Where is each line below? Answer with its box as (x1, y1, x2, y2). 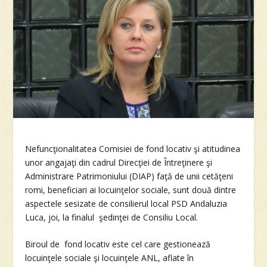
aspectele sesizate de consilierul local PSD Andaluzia (25, 197, 228, 209)
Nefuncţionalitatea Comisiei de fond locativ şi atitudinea (25, 142, 241, 154)
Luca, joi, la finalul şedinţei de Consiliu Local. (25, 211, 198, 223)
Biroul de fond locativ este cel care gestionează (25, 238, 211, 250)
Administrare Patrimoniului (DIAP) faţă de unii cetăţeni (25, 170, 234, 182)
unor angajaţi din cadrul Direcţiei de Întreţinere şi (25, 156, 213, 168)
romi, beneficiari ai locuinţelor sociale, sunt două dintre (25, 184, 237, 195)
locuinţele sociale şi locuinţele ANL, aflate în (25, 252, 194, 264)
